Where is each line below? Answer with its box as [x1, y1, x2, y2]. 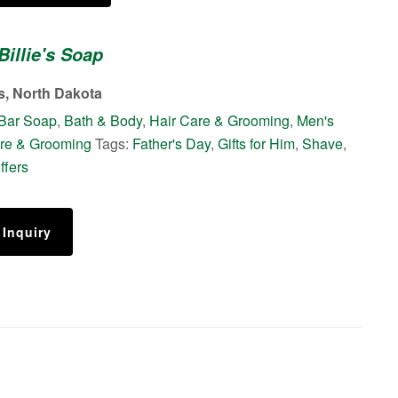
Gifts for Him [217, 133, 295, 154]
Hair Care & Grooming [148, 110, 290, 131]
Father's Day [131, 133, 211, 154]
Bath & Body [63, 110, 142, 131]
